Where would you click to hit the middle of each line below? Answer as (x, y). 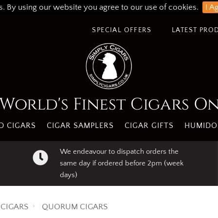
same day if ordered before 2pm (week (121, 163)
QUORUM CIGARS (75, 207)
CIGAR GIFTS (149, 126)
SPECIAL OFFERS (122, 30)
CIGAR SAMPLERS (80, 126)
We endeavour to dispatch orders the (119, 152)
